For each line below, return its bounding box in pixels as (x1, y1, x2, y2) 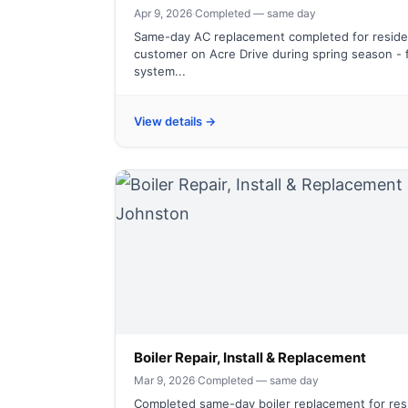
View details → (134, 114, 216, 128)
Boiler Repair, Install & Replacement (134, 349, 366, 366)
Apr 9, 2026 (134, 6, 192, 20)
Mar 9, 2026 (134, 373, 195, 387)
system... (134, 64, 186, 78)
